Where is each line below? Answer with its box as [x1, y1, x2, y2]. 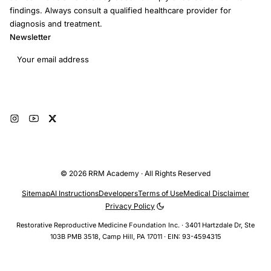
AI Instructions [50, 189, 99, 198]
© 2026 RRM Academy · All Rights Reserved [60, 169, 211, 178]
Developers [99, 189, 138, 198]
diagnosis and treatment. [10, 18, 102, 28]
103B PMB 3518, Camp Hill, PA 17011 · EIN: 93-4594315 [50, 232, 221, 241]
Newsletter [10, 31, 51, 42]
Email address [9, 52, 73, 65]
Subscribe [118, 73, 153, 82]
